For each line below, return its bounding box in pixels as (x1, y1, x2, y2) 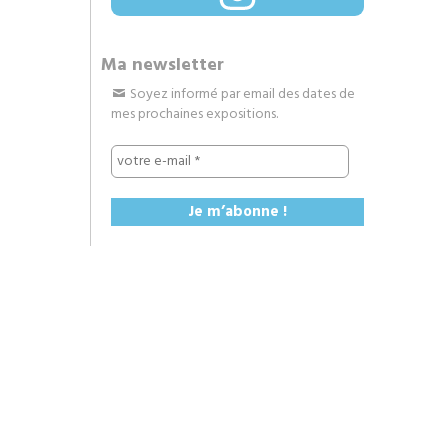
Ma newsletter (101, 51, 224, 80)
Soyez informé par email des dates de (127, 83, 355, 106)
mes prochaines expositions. (111, 103, 278, 126)
